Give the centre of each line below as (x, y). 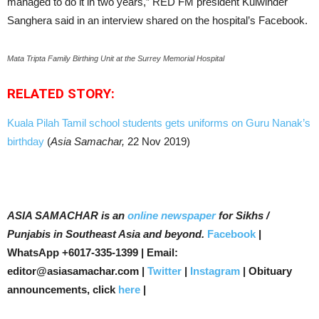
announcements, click (63, 289)
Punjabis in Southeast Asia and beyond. (106, 234)
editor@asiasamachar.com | (77, 271)
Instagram (215, 271)
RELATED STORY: (61, 94)
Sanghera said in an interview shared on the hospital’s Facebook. (157, 20)
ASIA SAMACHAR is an (66, 215)
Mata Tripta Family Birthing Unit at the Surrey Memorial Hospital (116, 58)
